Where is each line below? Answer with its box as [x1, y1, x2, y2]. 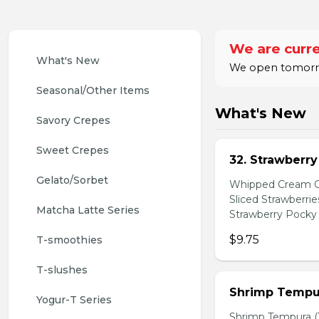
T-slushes [36, 263, 88, 276]
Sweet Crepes [36, 144, 109, 157]
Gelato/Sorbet [36, 174, 108, 187]
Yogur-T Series [36, 293, 112, 306]
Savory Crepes [36, 114, 110, 127]
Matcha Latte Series [36, 204, 140, 216]
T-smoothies [36, 234, 103, 246]
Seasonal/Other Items [36, 84, 150, 97]
